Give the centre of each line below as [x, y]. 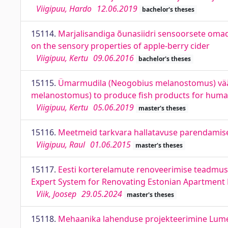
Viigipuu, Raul [61, 145]
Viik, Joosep [56, 194]
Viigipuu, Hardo [64, 9]
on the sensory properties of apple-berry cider [120, 46]
